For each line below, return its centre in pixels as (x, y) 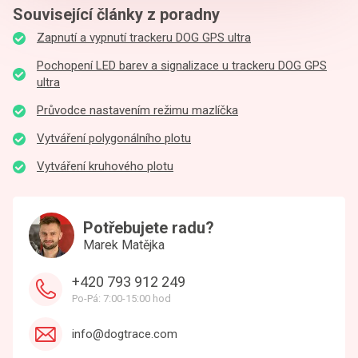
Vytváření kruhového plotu (105, 166)
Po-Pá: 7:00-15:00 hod (121, 298)
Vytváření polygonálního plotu (114, 138)
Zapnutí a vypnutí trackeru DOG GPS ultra (144, 38)
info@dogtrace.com (125, 334)
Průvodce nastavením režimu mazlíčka (137, 110)
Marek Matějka (124, 245)
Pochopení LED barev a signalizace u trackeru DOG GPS (182, 66)
